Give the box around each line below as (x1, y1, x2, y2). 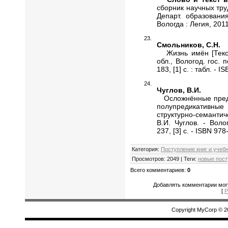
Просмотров (132, 155, 164, 162)
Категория (132, 146, 158, 152)
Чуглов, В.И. (157, 85, 201, 94)
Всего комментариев (130, 166, 184, 173)
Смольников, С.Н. (157, 40, 220, 49)
